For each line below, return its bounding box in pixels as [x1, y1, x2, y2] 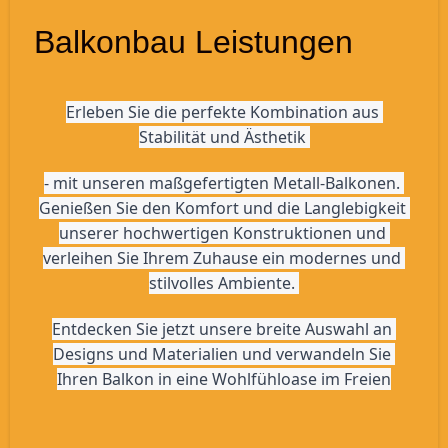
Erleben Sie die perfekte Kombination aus [65, 101, 379, 124]
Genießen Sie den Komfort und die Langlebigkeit [38, 196, 406, 219]
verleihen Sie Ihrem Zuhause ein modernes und [43, 246, 401, 269]
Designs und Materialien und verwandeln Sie [53, 342, 391, 365]
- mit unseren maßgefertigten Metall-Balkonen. [44, 171, 400, 194]
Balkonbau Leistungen [34, 24, 353, 61]
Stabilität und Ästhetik [138, 126, 310, 149]
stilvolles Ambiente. [149, 271, 299, 294]
